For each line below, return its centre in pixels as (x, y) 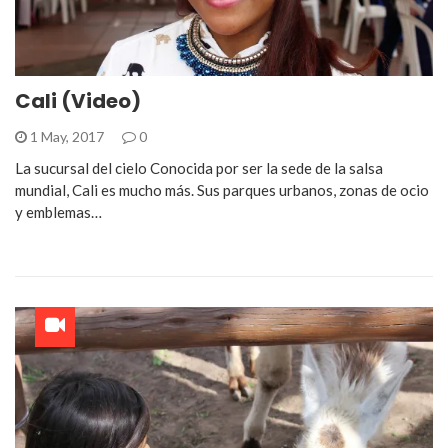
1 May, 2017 (67, 136)
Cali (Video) (78, 101)
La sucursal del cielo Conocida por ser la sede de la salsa (199, 168)
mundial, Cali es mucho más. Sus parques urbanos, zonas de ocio (222, 190)
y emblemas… (58, 212)
